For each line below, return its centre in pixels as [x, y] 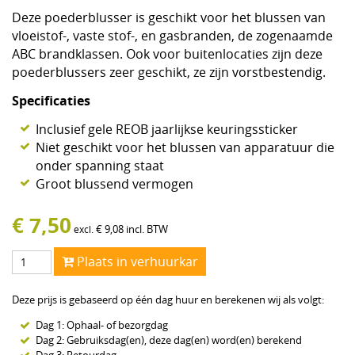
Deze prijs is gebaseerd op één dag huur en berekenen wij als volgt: [168, 300]
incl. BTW [147, 229]
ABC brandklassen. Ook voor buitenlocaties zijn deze [167, 54]
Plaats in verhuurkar [137, 262]
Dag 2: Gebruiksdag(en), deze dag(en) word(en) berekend [168, 340]
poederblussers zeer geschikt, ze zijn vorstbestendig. [168, 72]
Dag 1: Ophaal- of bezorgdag [101, 325]
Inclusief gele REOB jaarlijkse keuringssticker [166, 129]
